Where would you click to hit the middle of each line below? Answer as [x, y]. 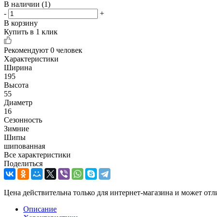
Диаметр [18, 102]
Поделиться [23, 163]
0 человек [66, 50]
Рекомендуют [27, 50]
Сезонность [23, 120]
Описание [40, 209]
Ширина [18, 67]
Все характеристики [37, 155]
